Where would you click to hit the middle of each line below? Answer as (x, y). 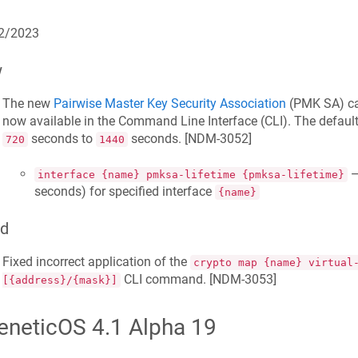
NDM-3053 (243, 280)
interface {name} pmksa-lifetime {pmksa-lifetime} (191, 175)
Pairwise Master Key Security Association (169, 103)
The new (28, 103)
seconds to (62, 138)
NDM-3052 (218, 138)
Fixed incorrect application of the (96, 262)
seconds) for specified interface (124, 192)
